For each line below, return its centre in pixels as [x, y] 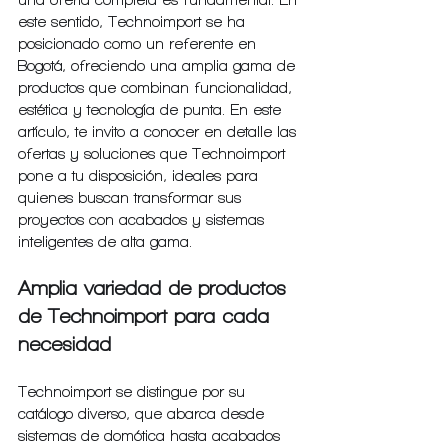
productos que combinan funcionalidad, [157, 88]
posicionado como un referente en [139, 44]
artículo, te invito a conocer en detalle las [159, 132]
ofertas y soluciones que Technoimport [154, 154]
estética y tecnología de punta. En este [152, 110]
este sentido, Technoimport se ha [134, 22]
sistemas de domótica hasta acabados [151, 436]
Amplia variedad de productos [155, 289]
